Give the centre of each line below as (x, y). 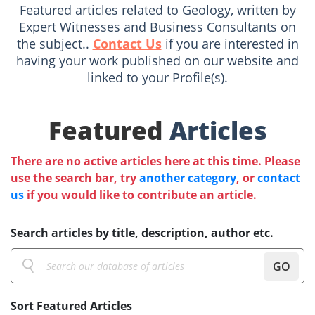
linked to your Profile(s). (157, 78)
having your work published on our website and (157, 61)
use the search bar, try (75, 178)
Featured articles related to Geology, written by (157, 10)
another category (188, 178)
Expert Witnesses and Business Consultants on (157, 27)
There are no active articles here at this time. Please (155, 161)
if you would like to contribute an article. (140, 195)
